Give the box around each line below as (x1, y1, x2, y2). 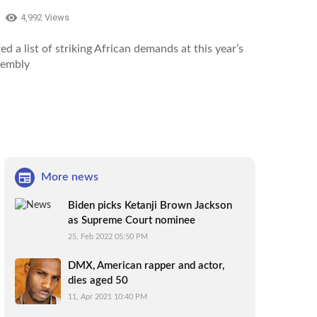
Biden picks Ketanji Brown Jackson (68, 200, 232, 211)
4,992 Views (21, 12, 69, 23)
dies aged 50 (68, 275, 128, 286)
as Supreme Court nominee (68, 214, 195, 226)
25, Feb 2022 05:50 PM (68, 232, 148, 241)
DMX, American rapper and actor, (68, 260, 224, 271)
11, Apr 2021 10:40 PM (68, 292, 147, 301)
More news (41, 171, 98, 183)
